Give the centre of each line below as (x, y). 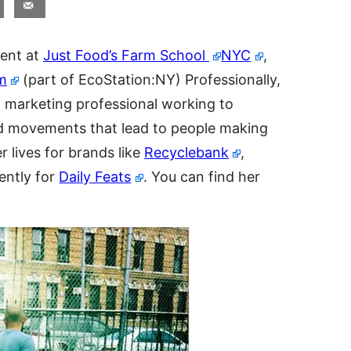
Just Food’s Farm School (126, 55)
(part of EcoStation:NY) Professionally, (150, 79)
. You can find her (201, 176)
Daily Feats (95, 176)
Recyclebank (186, 152)
